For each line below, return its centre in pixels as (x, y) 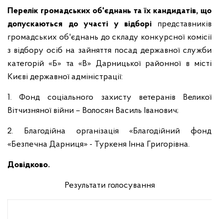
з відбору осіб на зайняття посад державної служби (109, 51)
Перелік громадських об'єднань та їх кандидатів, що (109, 11)
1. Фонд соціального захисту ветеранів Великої (109, 98)
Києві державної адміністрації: (65, 77)
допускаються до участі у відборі (82, 24)
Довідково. (29, 165)
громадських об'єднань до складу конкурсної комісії (109, 37)
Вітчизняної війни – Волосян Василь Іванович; (93, 111)
